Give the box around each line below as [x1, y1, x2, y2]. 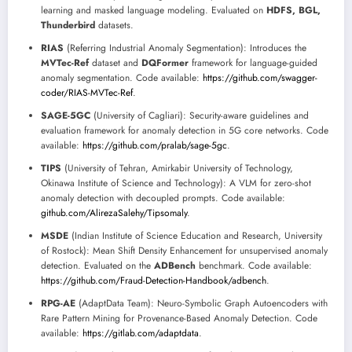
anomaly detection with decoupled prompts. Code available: [41, 191, 285, 205]
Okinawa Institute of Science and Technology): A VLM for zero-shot [41, 176, 311, 190]
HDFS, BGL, [266, 3, 321, 17]
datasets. [95, 18, 134, 32]
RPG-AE [41, 296, 75, 310]
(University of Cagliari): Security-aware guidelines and [90, 108, 309, 123]
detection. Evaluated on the [41, 258, 154, 273]
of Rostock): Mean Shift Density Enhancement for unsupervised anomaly [41, 244, 328, 258]
